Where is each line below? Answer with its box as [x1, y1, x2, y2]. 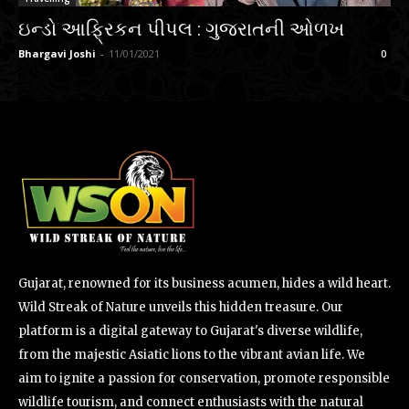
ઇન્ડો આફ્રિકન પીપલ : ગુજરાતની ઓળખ [18, 18, 344, 40]
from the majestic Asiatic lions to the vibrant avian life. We [18, 346, 365, 362]
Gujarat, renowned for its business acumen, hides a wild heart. [18, 275, 391, 291]
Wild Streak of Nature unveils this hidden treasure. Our [18, 299, 343, 315]
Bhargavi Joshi [18, 47, 96, 60]
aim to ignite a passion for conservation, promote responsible [18, 370, 390, 386]
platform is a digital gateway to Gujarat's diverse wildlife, [18, 322, 362, 339]
